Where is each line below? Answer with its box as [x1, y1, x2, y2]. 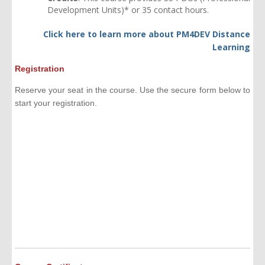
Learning [212, 41, 250, 53]
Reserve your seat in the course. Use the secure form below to [15, 85, 250, 95]
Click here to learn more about [43, 28, 176, 40]
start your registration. [15, 98, 97, 108]
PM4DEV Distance [176, 28, 250, 40]
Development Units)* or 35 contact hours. [47, 4, 209, 16]
